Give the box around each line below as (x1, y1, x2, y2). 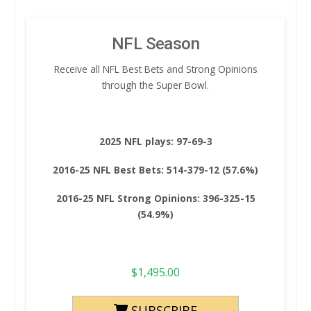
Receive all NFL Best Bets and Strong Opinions (53, 62, 258, 76)
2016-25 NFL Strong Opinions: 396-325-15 (56, 191, 255, 205)
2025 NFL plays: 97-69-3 (99, 135, 212, 149)
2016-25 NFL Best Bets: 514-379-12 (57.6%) (53, 163, 258, 177)
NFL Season (112, 33, 199, 53)
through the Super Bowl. (102, 78, 209, 92)
